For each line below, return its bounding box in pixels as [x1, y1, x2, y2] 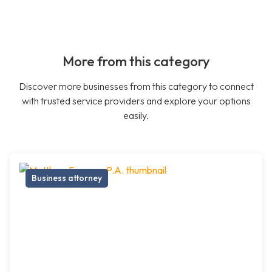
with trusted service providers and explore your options [21, 95, 251, 107]
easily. [123, 109, 149, 122]
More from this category [62, 53, 210, 70]
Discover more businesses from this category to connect [18, 80, 254, 93]
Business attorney [32, 172, 102, 184]
